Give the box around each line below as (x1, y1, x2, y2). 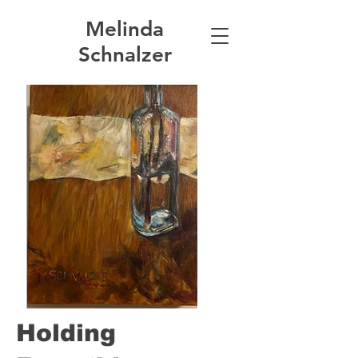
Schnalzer (78, 42, 172, 67)
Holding (16, 320, 116, 346)
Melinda (86, 17, 164, 42)
